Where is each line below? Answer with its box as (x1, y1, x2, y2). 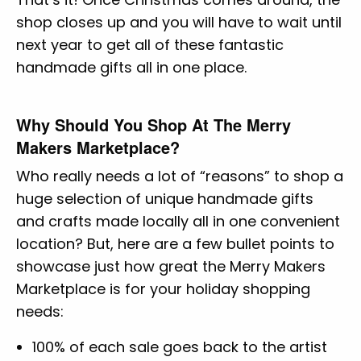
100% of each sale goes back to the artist (32, 336, 327, 357)
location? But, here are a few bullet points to (16, 233, 334, 254)
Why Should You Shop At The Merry (16, 112, 291, 136)
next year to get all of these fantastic (16, 34, 284, 55)
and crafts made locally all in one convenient (16, 210, 340, 231)
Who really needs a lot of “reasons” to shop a (16, 165, 343, 186)
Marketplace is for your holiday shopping (16, 278, 310, 299)
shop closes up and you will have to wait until (16, 11, 342, 32)
